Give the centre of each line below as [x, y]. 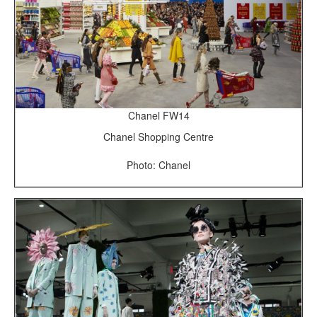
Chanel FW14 [158, 115]
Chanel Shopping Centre [158, 136]
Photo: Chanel [158, 165]
